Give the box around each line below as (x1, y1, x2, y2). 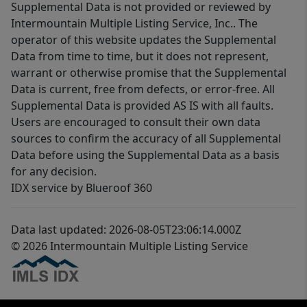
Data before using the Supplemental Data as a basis (11, 147, 280, 163)
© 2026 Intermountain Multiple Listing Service (11, 238, 248, 254)
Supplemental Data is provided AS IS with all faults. (11, 98, 273, 114)
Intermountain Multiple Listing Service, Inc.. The (11, 16, 258, 32)
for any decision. (11, 164, 97, 180)
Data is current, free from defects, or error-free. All (11, 82, 275, 97)
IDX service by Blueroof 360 (11, 180, 152, 196)
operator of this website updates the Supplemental (11, 32, 276, 48)
